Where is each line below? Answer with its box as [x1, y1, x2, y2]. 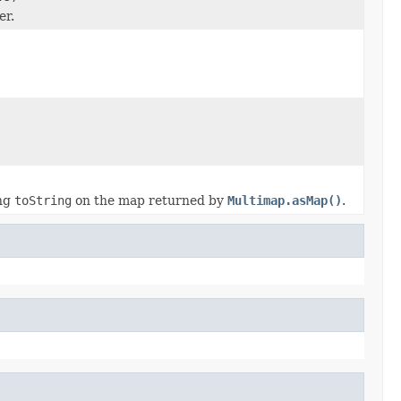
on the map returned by [72, 192, 227, 208]
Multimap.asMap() [227, 192, 342, 208]
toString [14, 192, 72, 208]
